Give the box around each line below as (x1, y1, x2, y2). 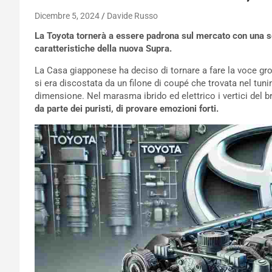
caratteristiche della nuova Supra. (35, 43, 172, 55)
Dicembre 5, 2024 (35, 11, 100, 21)
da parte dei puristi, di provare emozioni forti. (35, 103, 219, 115)
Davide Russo (107, 11, 158, 21)
